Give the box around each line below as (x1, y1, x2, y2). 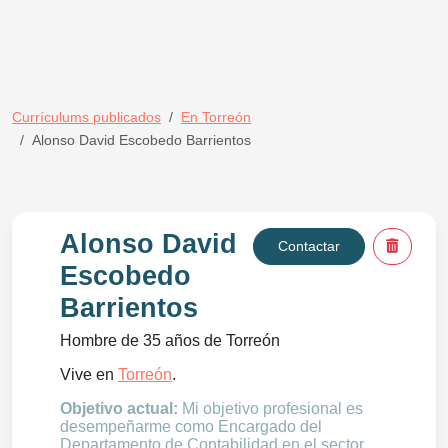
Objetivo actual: (60, 400, 182, 417)
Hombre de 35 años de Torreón (60, 332, 280, 349)
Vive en (60, 366, 118, 383)
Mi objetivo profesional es (182, 400, 363, 417)
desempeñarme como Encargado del (60, 418, 322, 435)
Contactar (278, 238, 340, 254)
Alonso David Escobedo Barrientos (32, 132, 251, 148)
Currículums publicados (12, 109, 161, 125)
